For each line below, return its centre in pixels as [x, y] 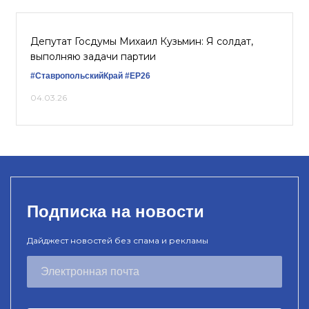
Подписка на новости [116, 211]
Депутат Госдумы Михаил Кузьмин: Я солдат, [142, 41]
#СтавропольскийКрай [77, 76]
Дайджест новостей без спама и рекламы [118, 240]
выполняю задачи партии [93, 57]
